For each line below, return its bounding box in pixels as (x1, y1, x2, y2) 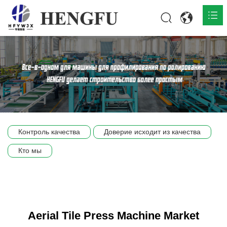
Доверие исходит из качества (104, 127, 201, 136)
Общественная (11, 115, 55, 122)
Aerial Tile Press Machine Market (28, 209, 199, 222)
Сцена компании (11, 139, 60, 146)
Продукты (11, 91, 40, 98)
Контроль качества (18, 127, 80, 136)
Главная (11, 44, 35, 51)
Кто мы (18, 146, 42, 155)
